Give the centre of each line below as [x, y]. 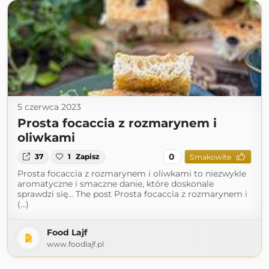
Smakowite [210, 157]
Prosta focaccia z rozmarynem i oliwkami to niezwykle [132, 174]
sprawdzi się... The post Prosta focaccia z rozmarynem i [132, 194]
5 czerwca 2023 [49, 107]
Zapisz [88, 157]
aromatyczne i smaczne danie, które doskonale [116, 184]
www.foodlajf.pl [75, 244]
